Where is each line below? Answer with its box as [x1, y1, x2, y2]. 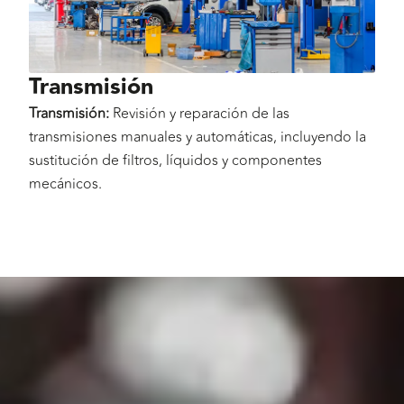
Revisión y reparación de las [109, 102, 289, 124]
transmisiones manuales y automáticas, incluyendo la [29, 125, 366, 148]
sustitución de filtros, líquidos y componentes [29, 149, 322, 171]
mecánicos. [29, 172, 102, 195]
